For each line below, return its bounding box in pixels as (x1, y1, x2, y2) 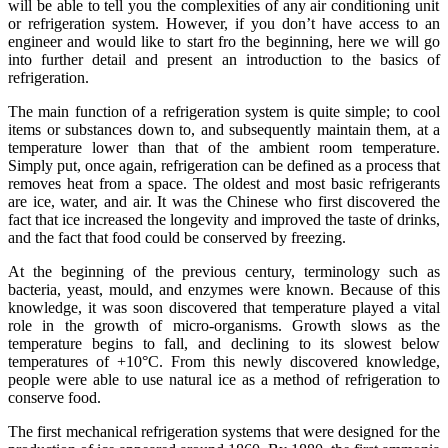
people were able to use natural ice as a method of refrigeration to (8, 370, 440, 388)
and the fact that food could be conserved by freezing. (8, 228, 346, 246)
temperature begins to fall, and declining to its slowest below (8, 334, 440, 352)
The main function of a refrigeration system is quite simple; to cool (8, 102, 440, 120)
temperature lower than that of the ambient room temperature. (8, 138, 440, 156)
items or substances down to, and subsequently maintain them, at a (8, 120, 440, 138)
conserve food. (8, 388, 101, 406)
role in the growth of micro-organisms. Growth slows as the (8, 316, 440, 334)
